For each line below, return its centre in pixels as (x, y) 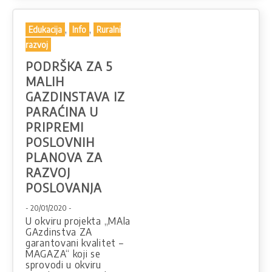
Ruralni (109, 30)
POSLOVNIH (60, 142)
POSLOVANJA (64, 188)
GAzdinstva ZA (59, 232)
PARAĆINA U (62, 112)
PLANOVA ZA (64, 157)
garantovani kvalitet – (75, 243)
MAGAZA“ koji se (63, 254)
